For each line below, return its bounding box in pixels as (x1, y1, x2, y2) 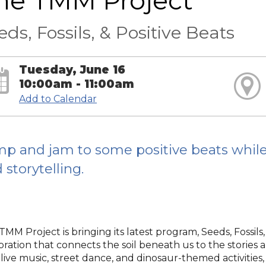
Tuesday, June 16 (19, 62, 126, 77)
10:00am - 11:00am (19, 77, 135, 91)
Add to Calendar (19, 93, 97, 104)
